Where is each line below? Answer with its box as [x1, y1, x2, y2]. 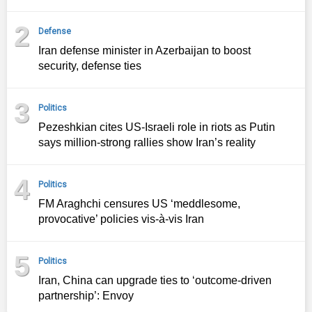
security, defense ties [38, 60, 141, 72]
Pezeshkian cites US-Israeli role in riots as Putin [38, 121, 275, 134]
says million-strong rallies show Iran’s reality [38, 136, 256, 149]
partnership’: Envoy [38, 290, 134, 302]
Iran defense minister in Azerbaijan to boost [38, 45, 251, 57]
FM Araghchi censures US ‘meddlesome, [38, 198, 240, 210]
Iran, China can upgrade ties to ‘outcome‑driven [38, 274, 272, 287]
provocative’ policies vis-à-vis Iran [38, 213, 204, 226]
